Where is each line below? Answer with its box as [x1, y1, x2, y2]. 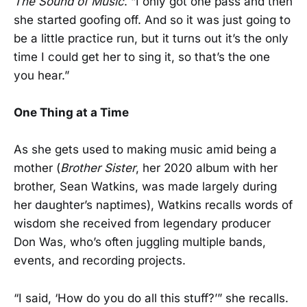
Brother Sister [60, 161, 136, 175]
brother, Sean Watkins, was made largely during [14, 180, 277, 194]
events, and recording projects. [14, 254, 186, 268]
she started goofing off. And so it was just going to [14, 13, 291, 27]
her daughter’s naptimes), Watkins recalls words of [14, 198, 293, 212]
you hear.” [14, 69, 69, 83]
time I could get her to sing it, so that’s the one [14, 50, 270, 64]
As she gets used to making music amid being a [14, 143, 277, 157]
